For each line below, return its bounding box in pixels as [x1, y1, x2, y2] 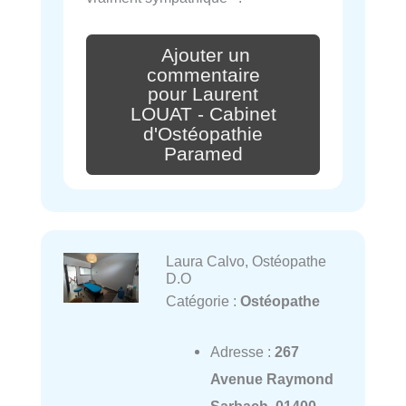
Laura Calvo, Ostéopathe [165, 252, 326, 269]
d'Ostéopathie [143, 123, 263, 146]
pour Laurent [148, 83, 258, 106]
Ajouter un [161, 43, 250, 66]
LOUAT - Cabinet [130, 103, 276, 126]
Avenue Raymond [209, 371, 333, 388]
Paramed [163, 142, 243, 165]
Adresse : [209, 343, 275, 361]
